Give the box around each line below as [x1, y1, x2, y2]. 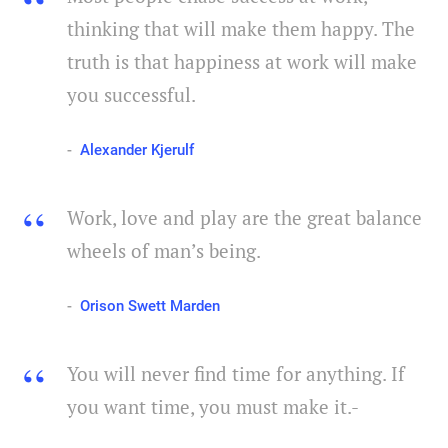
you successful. [67, 82, 196, 108]
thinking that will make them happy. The [67, 16, 415, 42]
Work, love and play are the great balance [67, 205, 422, 231]
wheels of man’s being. [67, 238, 261, 264]
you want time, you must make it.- [67, 394, 359, 420]
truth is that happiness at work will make [67, 49, 417, 75]
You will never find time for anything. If [67, 361, 405, 387]
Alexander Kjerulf [80, 141, 194, 160]
